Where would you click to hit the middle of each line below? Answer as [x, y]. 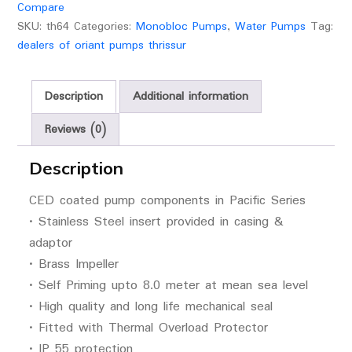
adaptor [50, 244]
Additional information [190, 97]
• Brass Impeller [73, 265]
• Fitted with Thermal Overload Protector [148, 328]
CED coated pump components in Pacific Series [167, 201]
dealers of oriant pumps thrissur [101, 46]
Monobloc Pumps [181, 27]
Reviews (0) [75, 130]
